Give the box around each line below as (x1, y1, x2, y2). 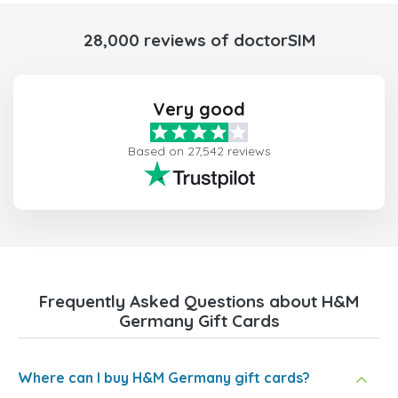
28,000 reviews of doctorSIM (83, 29, 315, 52)
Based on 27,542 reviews (127, 143, 271, 160)
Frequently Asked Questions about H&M (39, 291, 359, 313)
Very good (153, 98, 245, 121)
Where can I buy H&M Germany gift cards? (18, 369, 310, 387)
